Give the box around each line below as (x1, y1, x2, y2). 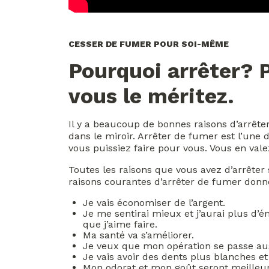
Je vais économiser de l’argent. (83, 197, 225, 208)
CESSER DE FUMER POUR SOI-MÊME (68, 39, 229, 49)
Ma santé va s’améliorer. (83, 229, 194, 241)
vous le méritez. (68, 83, 234, 109)
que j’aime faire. (83, 219, 157, 230)
